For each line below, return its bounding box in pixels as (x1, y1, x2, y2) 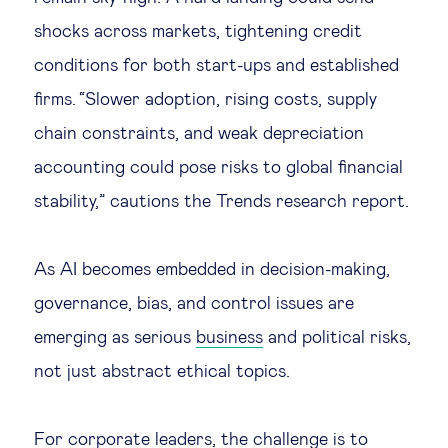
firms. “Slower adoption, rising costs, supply (34, 91, 377, 109)
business (196, 329, 263, 347)
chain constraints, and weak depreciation (34, 125, 364, 143)
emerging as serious (34, 329, 196, 347)
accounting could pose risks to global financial (34, 159, 403, 177)
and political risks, (263, 329, 411, 347)
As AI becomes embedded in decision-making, (34, 261, 390, 279)
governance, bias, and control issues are (34, 295, 354, 313)
